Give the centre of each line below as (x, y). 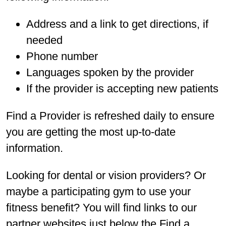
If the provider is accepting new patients (122, 88)
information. (35, 148)
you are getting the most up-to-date (91, 132)
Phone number (62, 56)
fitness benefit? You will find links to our (101, 207)
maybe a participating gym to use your (98, 191)
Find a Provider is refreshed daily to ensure (110, 116)
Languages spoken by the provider (110, 72)
